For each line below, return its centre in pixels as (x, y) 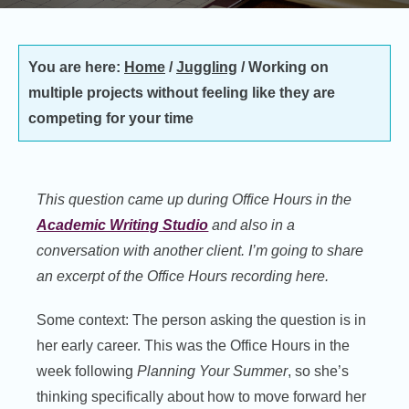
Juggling (207, 67)
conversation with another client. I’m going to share (200, 251)
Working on (287, 67)
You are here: (76, 67)
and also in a (252, 225)
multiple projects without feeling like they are (182, 93)
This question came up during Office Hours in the (194, 199)
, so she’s (319, 371)
